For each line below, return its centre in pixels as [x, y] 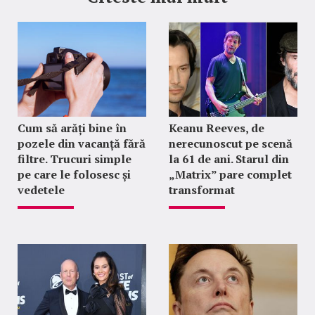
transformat [201, 190]
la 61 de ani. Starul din [229, 159]
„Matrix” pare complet [230, 174]
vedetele [41, 190]
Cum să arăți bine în [72, 128]
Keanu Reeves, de [216, 128]
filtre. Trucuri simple [75, 159]
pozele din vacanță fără [82, 143]
